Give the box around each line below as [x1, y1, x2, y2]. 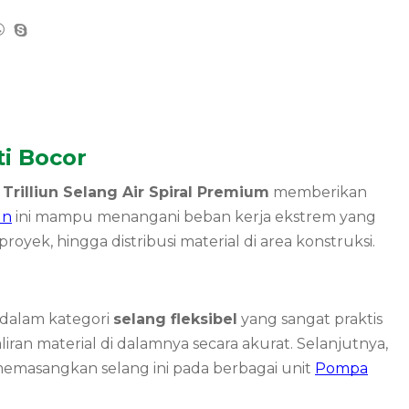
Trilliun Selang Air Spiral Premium [3, 184, 269, 202]
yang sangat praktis [237, 309, 383, 328]
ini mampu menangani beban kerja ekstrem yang [12, 208, 376, 226]
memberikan [269, 184, 367, 202]
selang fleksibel [113, 309, 237, 328]
